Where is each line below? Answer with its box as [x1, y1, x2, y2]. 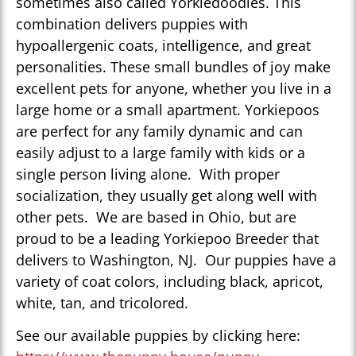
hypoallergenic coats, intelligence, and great [16, 36, 311, 56]
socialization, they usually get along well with [16, 186, 317, 206]
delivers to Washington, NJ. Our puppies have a [16, 250, 336, 270]
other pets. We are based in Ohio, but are [16, 207, 296, 227]
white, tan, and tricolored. [16, 293, 188, 313]
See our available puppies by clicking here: [16, 326, 300, 346]
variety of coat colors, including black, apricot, [16, 272, 323, 292]
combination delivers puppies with [16, 14, 248, 34]
